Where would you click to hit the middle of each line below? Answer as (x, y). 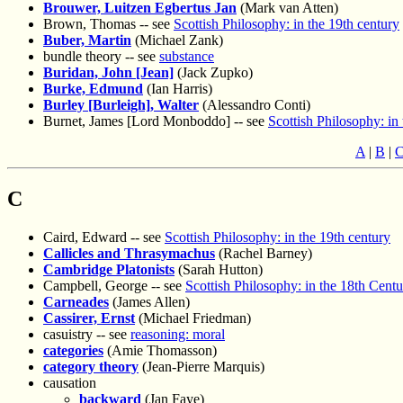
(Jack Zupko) (213, 73)
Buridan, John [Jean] (108, 73)
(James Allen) (149, 301)
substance (187, 57)
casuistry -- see (87, 334)
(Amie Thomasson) (160, 350)
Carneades (76, 301)
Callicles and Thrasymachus (129, 253)
